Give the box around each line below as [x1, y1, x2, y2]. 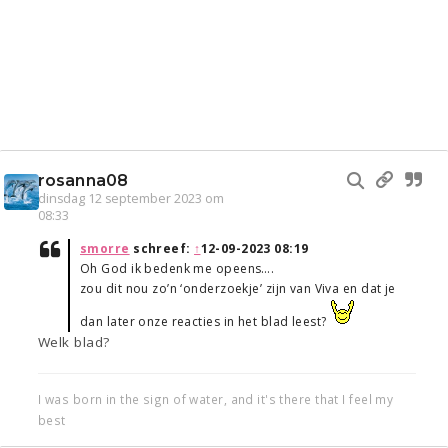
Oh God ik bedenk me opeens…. [80, 260, 275, 278]
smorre [80, 240, 130, 258]
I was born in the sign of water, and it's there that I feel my [38, 391, 394, 408]
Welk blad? [38, 333, 110, 352]
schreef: [129, 240, 195, 258]
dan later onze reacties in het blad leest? [80, 313, 330, 331]
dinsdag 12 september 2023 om [38, 190, 224, 208]
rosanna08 [38, 171, 128, 191]
